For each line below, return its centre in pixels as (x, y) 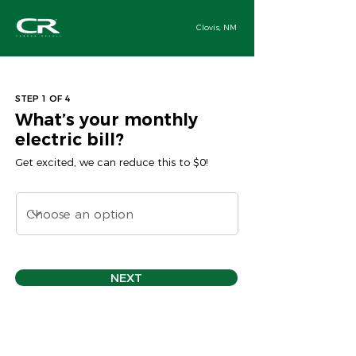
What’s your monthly (106, 120)
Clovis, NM (217, 27)
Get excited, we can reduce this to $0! (112, 162)
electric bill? (70, 139)
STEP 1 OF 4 (43, 99)
